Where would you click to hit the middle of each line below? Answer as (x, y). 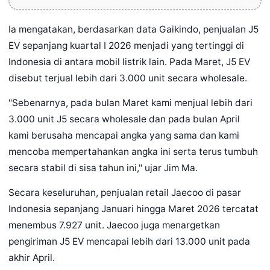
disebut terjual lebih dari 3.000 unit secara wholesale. (128, 78)
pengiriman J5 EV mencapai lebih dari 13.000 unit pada (129, 242)
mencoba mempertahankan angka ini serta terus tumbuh (133, 152)
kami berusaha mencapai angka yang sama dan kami (124, 136)
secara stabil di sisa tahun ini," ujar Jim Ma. (103, 168)
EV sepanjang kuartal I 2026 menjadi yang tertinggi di (126, 46)
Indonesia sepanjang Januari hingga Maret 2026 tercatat (133, 209)
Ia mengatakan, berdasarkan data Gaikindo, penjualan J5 (133, 30)
